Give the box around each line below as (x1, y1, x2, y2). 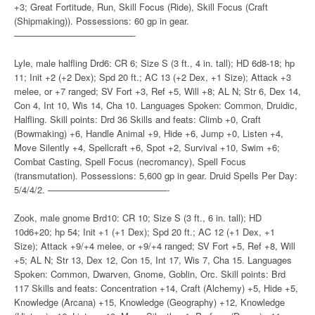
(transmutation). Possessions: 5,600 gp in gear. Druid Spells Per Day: (14, 169, 297, 182)
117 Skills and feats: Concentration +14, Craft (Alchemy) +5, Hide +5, (14, 281, 298, 295)
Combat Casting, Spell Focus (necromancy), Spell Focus (14, 155, 246, 168)
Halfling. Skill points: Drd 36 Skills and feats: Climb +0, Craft (14, 112, 261, 126)
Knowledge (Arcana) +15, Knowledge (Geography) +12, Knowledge (14, 295, 285, 309)
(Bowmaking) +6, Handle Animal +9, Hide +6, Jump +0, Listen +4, (14, 127, 283, 140)
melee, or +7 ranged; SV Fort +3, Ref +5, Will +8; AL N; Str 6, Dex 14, (14, 84, 301, 98)
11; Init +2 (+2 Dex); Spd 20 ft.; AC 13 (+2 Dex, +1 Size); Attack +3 (14, 70, 291, 84)
